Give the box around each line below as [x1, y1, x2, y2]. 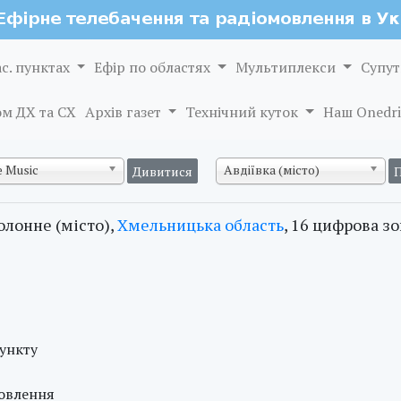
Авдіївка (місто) [224, 161, 320, 178]
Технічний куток [185, 102, 303, 122]
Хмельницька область [116, 214, 284, 235]
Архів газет [84, 102, 165, 122]
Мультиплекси [235, 57, 340, 77]
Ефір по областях [94, 57, 215, 77]
